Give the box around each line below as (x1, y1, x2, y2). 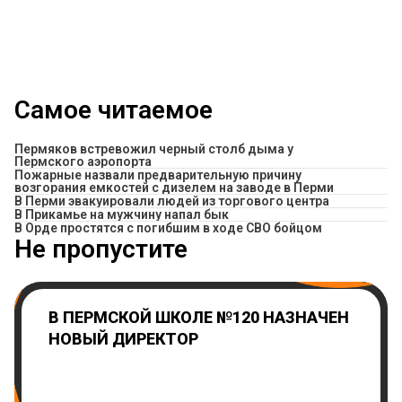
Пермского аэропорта (14, 153, 152, 169)
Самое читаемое (14, 94, 213, 125)
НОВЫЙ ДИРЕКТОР (48, 328, 198, 348)
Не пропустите (14, 233, 188, 264)
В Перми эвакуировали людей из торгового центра (14, 193, 329, 208)
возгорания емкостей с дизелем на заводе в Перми (14, 179, 334, 195)
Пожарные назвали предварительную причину (14, 167, 301, 182)
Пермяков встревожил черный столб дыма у (14, 141, 293, 156)
